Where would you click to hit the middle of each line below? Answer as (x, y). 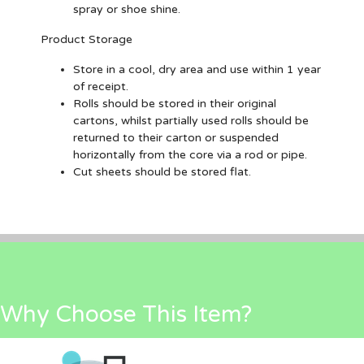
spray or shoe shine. (132, 9)
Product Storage (87, 39)
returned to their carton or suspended (176, 138)
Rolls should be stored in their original (175, 104)
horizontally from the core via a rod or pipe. (190, 155)
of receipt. (101, 87)
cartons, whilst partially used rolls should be (191, 121)
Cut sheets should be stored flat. (162, 172)
